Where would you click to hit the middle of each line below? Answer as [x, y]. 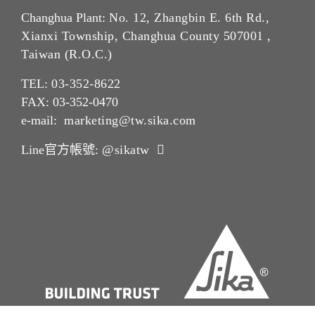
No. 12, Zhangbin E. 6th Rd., [189, 18]
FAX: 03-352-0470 [70, 102]
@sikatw [126, 150]
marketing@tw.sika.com [130, 121]
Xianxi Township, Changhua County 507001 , [146, 36]
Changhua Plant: [65, 18]
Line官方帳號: [62, 150]
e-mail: [43, 121]
